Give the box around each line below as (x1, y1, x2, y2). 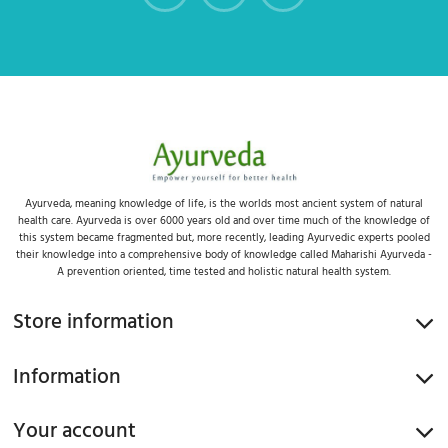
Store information (12, 306, 174, 340)
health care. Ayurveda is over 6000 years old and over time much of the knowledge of (18, 211, 430, 230)
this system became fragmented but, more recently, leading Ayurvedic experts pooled (18, 228, 430, 247)
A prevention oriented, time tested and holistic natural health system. (57, 262, 391, 281)
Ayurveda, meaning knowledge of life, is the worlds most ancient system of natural (25, 194, 423, 213)
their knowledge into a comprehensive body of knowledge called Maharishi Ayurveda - (16, 245, 432, 264)
